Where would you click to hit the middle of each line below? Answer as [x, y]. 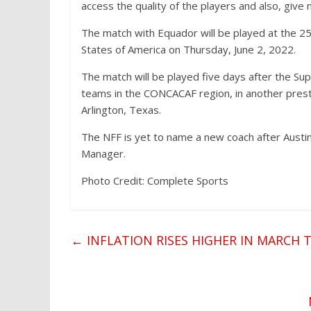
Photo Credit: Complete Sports [155, 180]
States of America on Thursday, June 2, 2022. [188, 49]
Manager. [103, 153]
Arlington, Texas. [121, 110]
